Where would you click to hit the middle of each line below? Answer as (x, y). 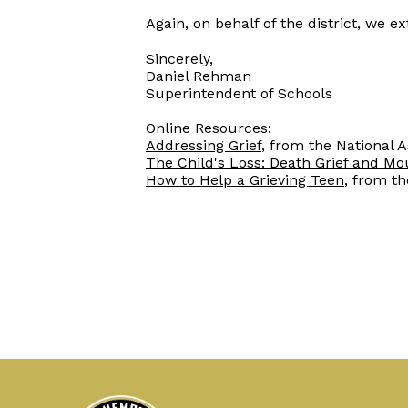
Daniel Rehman (199, 76)
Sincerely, (182, 59)
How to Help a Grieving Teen (245, 180)
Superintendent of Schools (239, 93)
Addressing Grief (204, 145)
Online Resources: (211, 128)
